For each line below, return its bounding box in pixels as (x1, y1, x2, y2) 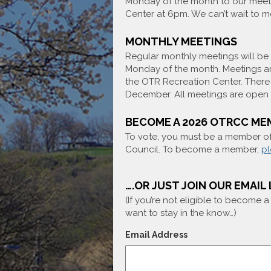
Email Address (125, 230, 188, 240)
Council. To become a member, (125, 144, 261, 155)
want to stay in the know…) (125, 207, 237, 218)
